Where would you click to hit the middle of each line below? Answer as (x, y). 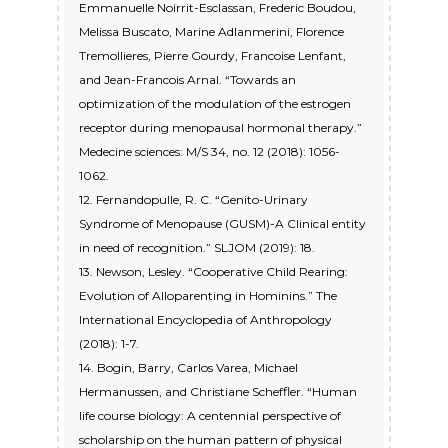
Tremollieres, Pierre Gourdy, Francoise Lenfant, (212, 56)
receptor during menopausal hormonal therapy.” (220, 128)
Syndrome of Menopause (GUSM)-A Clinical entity (222, 224)
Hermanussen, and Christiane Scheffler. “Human (218, 392)
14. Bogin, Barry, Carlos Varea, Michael (188, 368)
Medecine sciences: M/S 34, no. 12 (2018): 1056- (209, 152)
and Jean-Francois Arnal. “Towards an (187, 80)
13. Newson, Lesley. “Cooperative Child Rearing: (213, 272)
